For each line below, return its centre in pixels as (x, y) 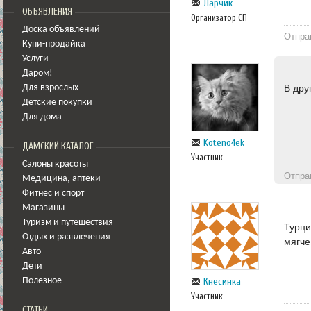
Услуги (35, 59)
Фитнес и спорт (53, 193)
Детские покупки (57, 102)
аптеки (86, 179)
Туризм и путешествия (68, 222)
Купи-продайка (54, 44)
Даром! (37, 73)
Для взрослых (50, 88)
